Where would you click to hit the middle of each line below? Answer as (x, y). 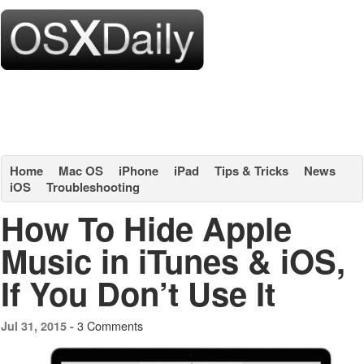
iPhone (139, 171)
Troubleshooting (93, 187)
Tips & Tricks (251, 171)
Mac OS (81, 171)
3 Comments (110, 325)
